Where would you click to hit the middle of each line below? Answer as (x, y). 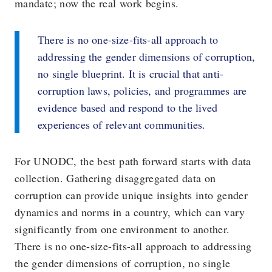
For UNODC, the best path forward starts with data (133, 161)
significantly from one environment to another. (122, 229)
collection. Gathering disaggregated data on (115, 178)
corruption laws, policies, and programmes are (142, 90)
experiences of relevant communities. (122, 124)
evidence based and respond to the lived (128, 107)
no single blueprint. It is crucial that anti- (131, 73)
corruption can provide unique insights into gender (131, 195)
